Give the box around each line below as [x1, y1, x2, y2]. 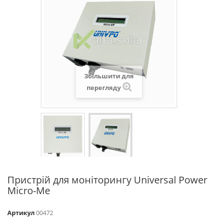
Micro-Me [7, 184, 50, 197]
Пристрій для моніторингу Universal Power [7, 173, 207, 186]
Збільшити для [84, 72, 134, 80]
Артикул [7, 208, 35, 217]
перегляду [86, 83, 121, 92]
